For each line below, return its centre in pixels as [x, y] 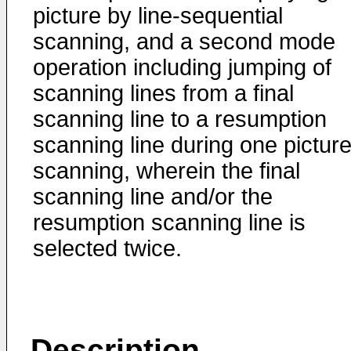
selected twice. [107, 248]
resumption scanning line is [169, 223]
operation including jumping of [182, 67]
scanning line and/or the [153, 197]
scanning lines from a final [163, 93]
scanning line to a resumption [180, 119]
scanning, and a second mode [184, 42]
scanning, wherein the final [166, 171]
